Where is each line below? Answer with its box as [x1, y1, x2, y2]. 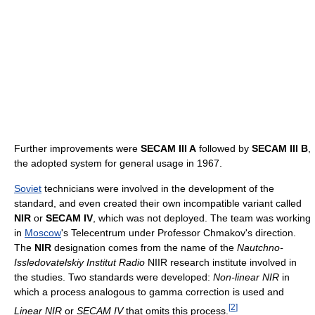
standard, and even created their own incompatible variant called [14, 197, 302, 209]
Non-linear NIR [213, 271, 279, 283]
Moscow [25, 226, 61, 238]
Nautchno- [237, 241, 283, 253]
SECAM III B [252, 142, 308, 154]
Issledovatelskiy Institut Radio [14, 256, 145, 268]
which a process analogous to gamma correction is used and [14, 285, 284, 297]
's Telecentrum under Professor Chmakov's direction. [61, 226, 296, 238]
